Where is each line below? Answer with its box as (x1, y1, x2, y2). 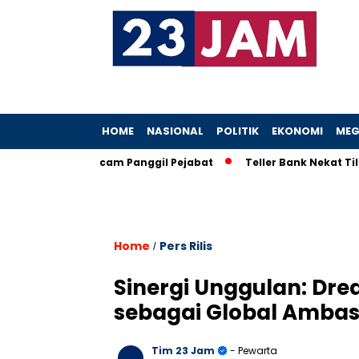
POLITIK (216, 123, 259, 139)
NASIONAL (147, 123, 204, 139)
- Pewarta (228, 344, 277, 357)
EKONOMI (272, 123, 323, 139)
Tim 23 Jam (151, 344, 215, 357)
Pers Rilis (159, 238, 212, 254)
